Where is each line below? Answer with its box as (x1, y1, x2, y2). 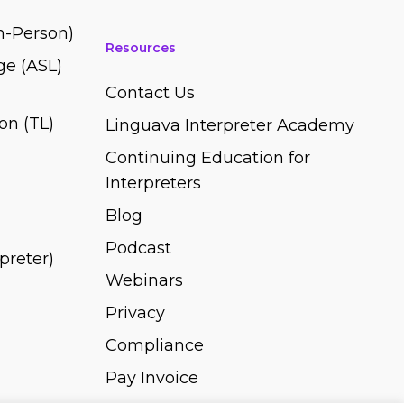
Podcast (106, 238, 172, 258)
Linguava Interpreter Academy (106, 115, 355, 135)
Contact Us (106, 83, 196, 103)
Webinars (106, 271, 184, 290)
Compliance (106, 335, 205, 355)
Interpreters (106, 173, 202, 193)
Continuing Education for (106, 148, 311, 168)
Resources (106, 40, 177, 56)
